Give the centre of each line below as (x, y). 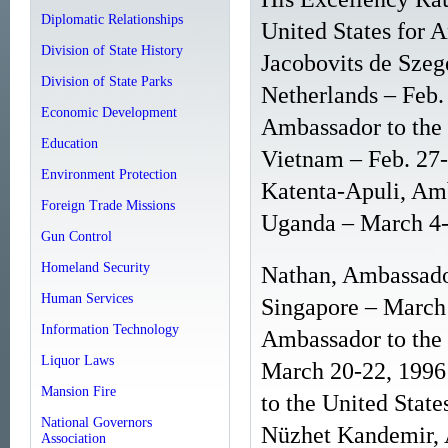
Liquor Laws (77, 360)
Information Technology (110, 329)
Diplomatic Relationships (112, 19)
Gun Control (76, 236)
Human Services (87, 298)
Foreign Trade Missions (108, 205)
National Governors (96, 422)
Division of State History (112, 50)
